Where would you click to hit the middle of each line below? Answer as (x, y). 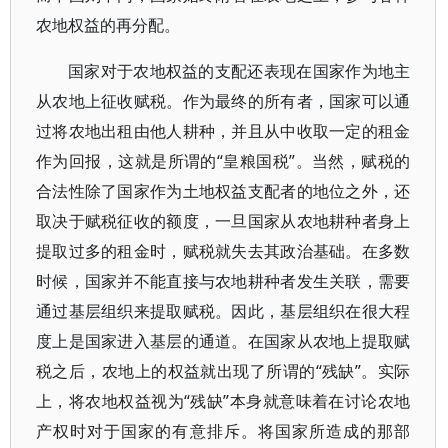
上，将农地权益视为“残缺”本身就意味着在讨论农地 (223, 401)
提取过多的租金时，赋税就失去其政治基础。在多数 (223, 251)
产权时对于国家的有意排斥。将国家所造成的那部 (223, 431)
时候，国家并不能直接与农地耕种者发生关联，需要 (223, 281)
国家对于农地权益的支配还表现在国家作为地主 (239, 71)
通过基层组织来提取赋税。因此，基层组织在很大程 (223, 311)
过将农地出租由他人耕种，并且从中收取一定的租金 (223, 131)
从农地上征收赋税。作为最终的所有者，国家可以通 (223, 101)
